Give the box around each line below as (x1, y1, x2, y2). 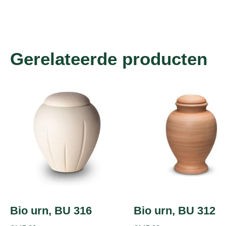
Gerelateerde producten (10, 48, 207, 69)
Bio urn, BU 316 (10, 204, 92, 217)
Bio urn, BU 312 (134, 204, 215, 217)
